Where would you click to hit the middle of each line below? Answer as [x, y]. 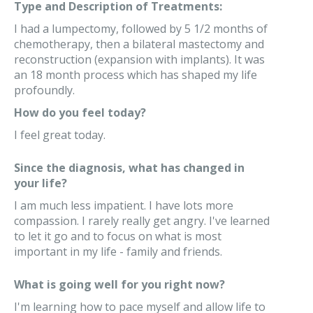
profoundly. [44, 90]
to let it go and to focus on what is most [118, 236]
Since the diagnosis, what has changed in [129, 168]
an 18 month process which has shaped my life [136, 75]
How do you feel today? [80, 112]
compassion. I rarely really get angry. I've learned [142, 221]
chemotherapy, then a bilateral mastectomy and [139, 44]
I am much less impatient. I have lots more [124, 205]
